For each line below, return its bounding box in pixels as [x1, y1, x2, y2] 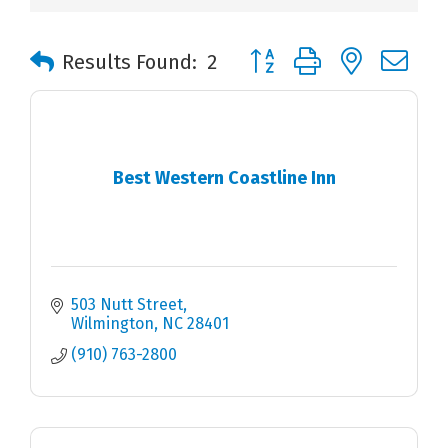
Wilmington [71, 314, 154, 334]
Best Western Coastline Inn [112, 166, 336, 189]
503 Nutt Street [71, 295, 183, 315]
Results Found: [62, 50, 197, 75]
